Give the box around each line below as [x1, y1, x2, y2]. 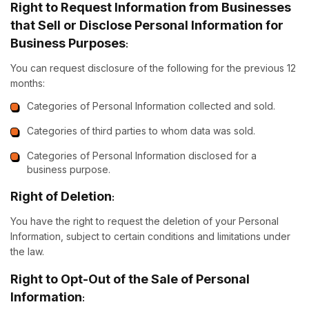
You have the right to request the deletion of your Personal [10, 215, 279, 227]
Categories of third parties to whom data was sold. [27, 125, 255, 137]
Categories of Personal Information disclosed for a [27, 150, 257, 161]
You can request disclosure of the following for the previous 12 [10, 62, 296, 74]
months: [10, 77, 45, 89]
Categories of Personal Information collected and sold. [27, 100, 275, 112]
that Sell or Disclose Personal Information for [10, 18, 283, 32]
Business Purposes [10, 36, 126, 50]
